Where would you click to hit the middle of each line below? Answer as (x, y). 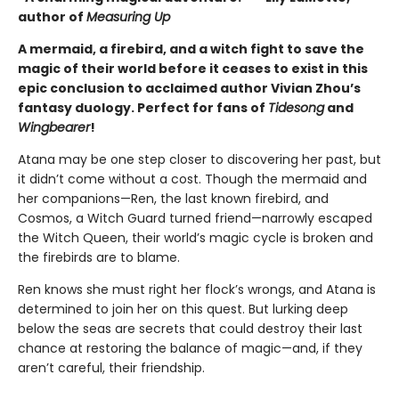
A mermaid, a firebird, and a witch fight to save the (191, 49)
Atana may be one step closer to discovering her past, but (199, 160)
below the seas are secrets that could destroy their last (190, 329)
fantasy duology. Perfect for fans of (143, 108)
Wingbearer (54, 128)
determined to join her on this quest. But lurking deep (183, 309)
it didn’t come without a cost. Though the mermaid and (192, 179)
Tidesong (296, 108)
